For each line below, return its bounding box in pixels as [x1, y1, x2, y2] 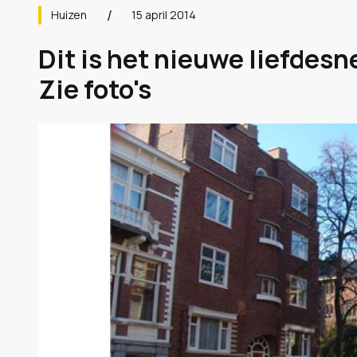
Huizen [51, 7, 87, 22]
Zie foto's [38, 72, 151, 107]
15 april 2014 [131, 7, 196, 22]
